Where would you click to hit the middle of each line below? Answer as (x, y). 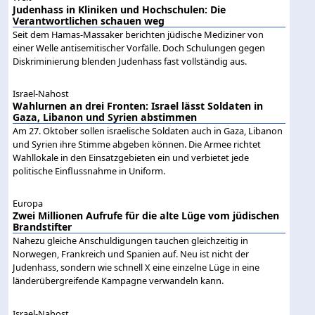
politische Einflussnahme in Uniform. (89, 171)
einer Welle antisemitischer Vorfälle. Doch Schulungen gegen (139, 48)
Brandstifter (43, 227)
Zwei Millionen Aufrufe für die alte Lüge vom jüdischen (146, 216)
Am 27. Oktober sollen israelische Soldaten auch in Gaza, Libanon (148, 131)
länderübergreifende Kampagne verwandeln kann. (118, 281)
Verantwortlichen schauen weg (89, 21)
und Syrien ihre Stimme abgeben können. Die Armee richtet (137, 144)
